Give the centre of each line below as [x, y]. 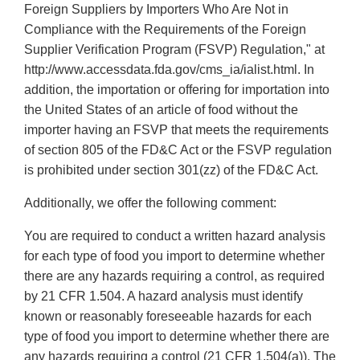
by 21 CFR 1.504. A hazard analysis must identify [164, 297]
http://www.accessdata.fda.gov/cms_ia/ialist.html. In [169, 70]
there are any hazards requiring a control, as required [174, 276]
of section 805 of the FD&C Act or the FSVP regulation [178, 150]
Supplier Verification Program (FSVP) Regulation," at [174, 50]
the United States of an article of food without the [161, 110]
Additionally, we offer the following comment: [150, 203]
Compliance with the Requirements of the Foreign [165, 30]
